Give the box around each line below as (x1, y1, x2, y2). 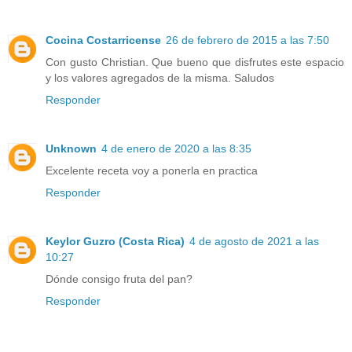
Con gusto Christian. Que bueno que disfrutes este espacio (46, 55, 344, 68)
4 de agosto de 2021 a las (189, 234, 319, 247)
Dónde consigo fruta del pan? (46, 272, 192, 285)
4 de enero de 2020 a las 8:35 (101, 141, 251, 155)
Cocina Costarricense (46, 33, 161, 46)
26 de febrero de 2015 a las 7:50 (166, 33, 329, 46)
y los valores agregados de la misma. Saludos (46, 71, 274, 84)
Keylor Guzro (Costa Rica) (46, 234, 185, 247)
